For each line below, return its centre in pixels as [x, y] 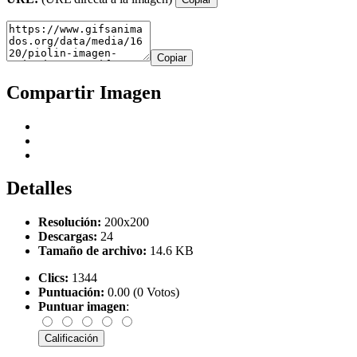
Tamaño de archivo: [92, 251]
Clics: [53, 278]
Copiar [172, 57]
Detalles [39, 188]
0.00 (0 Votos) [142, 292]
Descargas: [68, 237]
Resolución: [70, 222]
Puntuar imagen [82, 307]
